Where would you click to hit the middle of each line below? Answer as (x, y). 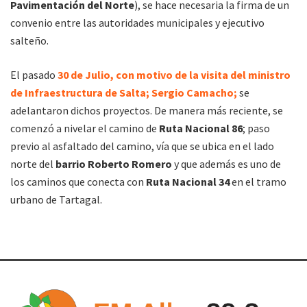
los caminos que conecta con (78, 182)
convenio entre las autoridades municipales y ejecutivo (137, 23)
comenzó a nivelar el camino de (85, 128)
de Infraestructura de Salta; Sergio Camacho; (125, 93)
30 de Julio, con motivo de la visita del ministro (174, 75)
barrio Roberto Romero (114, 164)
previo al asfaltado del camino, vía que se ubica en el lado (142, 146)
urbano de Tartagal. (56, 200)
